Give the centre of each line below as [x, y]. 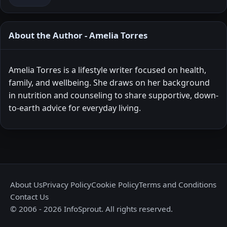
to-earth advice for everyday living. [75, 108]
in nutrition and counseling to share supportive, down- [113, 96]
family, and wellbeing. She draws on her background [109, 83]
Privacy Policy [67, 185]
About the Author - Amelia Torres [78, 35]
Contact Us [29, 197]
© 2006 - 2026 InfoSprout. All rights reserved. [91, 209]
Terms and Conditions [178, 185]
